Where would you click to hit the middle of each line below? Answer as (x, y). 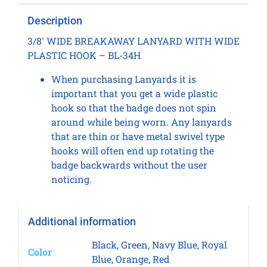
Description (55, 21)
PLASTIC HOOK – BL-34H (84, 55)
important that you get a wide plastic (134, 94)
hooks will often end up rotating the (132, 151)
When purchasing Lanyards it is (123, 79)
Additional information (82, 222)
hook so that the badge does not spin (133, 108)
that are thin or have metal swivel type (138, 136)
